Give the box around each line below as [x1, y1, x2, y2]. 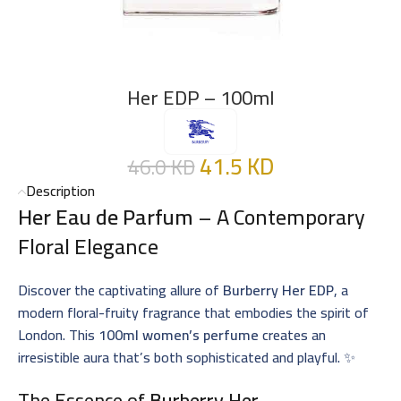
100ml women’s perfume [98, 320, 259, 348]
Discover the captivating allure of [18, 276, 223, 303]
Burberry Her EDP [223, 276, 334, 303]
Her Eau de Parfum [18, 196, 193, 237]
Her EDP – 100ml [126, 78, 275, 116]
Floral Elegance [18, 226, 158, 267]
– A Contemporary [193, 196, 365, 237]
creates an [259, 320, 326, 348]
